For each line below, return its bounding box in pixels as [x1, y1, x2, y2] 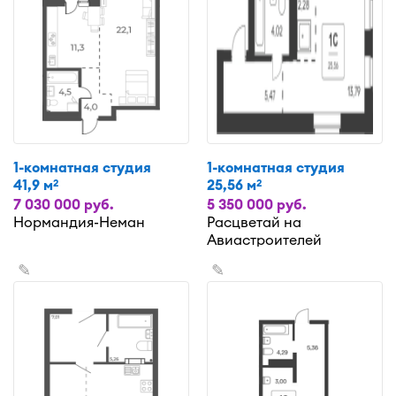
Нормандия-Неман [13, 212, 145, 231]
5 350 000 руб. [207, 194, 307, 213]
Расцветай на [207, 212, 301, 231]
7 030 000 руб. [13, 194, 114, 213]
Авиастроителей [207, 230, 322, 248]
